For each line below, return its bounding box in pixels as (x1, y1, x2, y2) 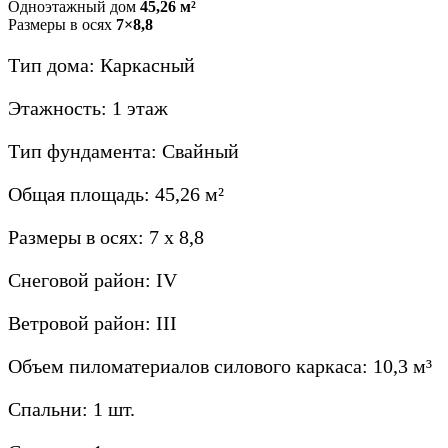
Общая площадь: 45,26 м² (8, 183, 224, 206)
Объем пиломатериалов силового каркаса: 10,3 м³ (8, 355, 432, 378)
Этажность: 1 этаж (8, 97, 168, 120)
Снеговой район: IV (8, 269, 177, 292)
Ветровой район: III (8, 312, 177, 335)
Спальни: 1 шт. (8, 398, 135, 421)
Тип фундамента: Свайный (8, 140, 239, 163)
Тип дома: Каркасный (8, 54, 195, 77)
